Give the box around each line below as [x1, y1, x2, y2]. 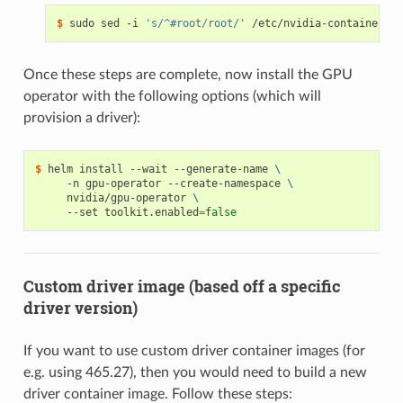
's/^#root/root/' [144, 17, 246, 31]
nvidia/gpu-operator [34, 192, 193, 205]
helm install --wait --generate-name [47, 163, 274, 176]
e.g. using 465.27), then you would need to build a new [22, 365, 367, 381]
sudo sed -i [68, 17, 145, 31]
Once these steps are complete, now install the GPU [22, 67, 353, 83]
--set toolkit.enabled [34, 206, 199, 219]
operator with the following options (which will [22, 89, 321, 104]
